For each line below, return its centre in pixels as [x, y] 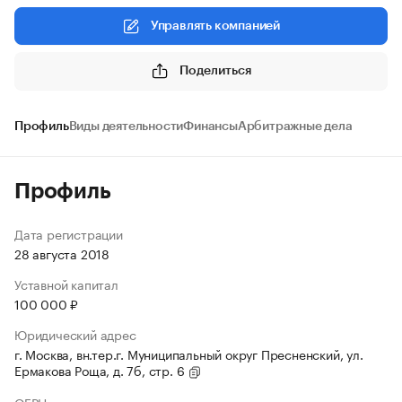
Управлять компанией [215, 26]
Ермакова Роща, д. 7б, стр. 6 [101, 370]
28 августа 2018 [62, 253]
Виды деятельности [126, 127]
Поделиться [215, 70]
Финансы [210, 127]
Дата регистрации [69, 233]
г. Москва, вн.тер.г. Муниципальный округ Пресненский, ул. [189, 354]
